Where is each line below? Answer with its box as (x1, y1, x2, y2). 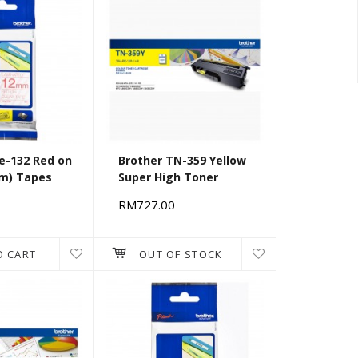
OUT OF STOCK (138, 247, 223, 262)
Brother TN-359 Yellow (118, 153, 246, 169)
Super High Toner (118, 169, 218, 185)
